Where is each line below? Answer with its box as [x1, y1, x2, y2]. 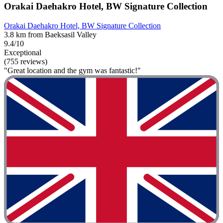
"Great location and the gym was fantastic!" [4, 66, 141, 75]
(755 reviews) [4, 57, 47, 66]
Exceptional [4, 48, 41, 57]
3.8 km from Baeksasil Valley [4, 30, 97, 39]
